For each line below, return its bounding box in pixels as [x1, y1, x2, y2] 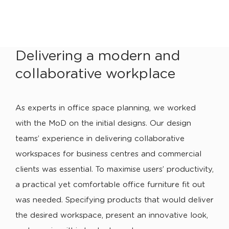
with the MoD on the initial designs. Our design [15, 120, 191, 127]
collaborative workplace [15, 67, 175, 81]
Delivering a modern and [15, 49, 180, 63]
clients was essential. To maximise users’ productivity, [15, 166, 214, 173]
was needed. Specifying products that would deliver [15, 196, 214, 204]
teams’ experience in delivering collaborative [15, 135, 185, 143]
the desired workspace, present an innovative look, [15, 212, 208, 219]
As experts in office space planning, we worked [15, 104, 196, 112]
